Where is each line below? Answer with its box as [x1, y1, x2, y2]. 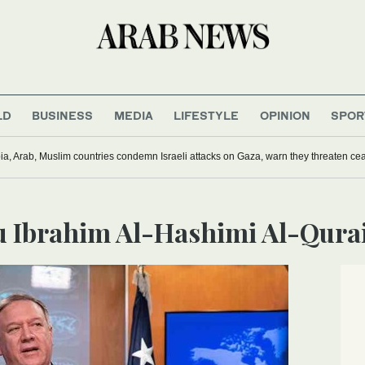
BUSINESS [32, 108, 94, 122]
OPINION [259, 108, 310, 122]
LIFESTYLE [174, 108, 240, 122]
